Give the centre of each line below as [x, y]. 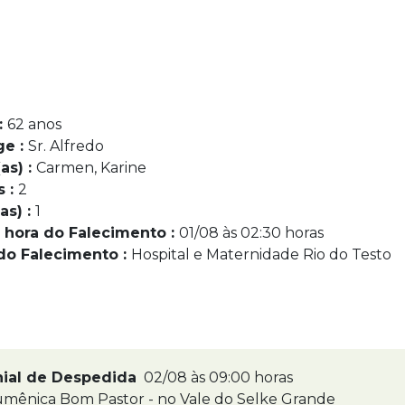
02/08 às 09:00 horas [217, 377]
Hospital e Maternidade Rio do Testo [261, 254]
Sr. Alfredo [66, 146]
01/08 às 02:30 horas [251, 233]
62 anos [34, 124]
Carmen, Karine [91, 168]
